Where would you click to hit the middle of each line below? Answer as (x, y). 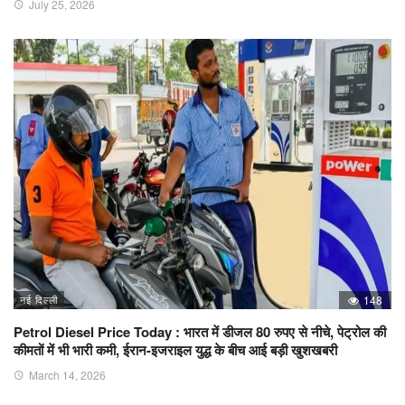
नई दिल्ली (39, 299)
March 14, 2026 (67, 374)
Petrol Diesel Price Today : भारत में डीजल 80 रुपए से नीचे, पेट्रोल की (200, 331)
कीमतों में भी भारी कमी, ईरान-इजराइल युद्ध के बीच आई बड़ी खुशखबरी (175, 349)
